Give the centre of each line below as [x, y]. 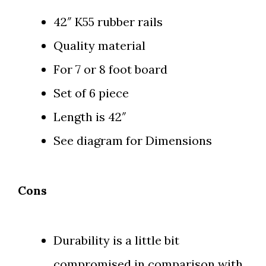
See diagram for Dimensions [133, 141]
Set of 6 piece [91, 93]
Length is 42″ [90, 117]
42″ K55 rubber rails [108, 22]
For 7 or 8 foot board [110, 69]
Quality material [99, 46]
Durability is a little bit [116, 240]
